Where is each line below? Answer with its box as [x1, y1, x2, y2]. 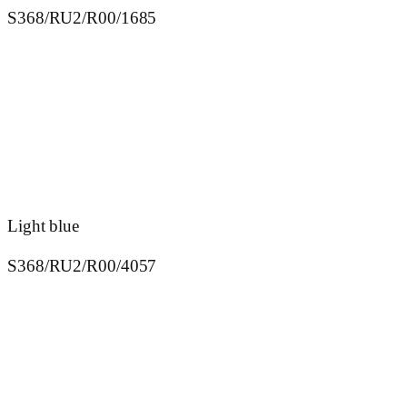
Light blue [7, 217, 79, 236]
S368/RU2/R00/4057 [7, 256, 157, 275]
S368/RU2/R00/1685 [7, 9, 157, 28]
